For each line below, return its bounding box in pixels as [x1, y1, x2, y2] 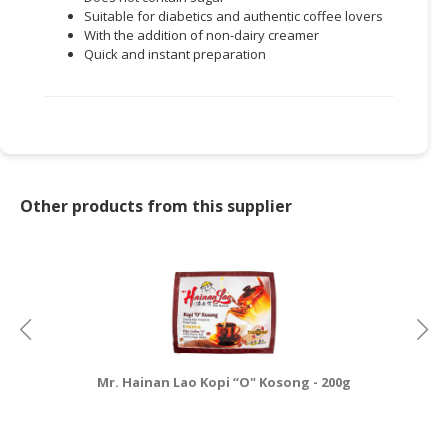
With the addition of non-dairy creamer [84, 25, 319, 44]
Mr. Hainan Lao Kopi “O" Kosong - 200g [97, 372, 351, 391]
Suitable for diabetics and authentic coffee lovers [84, 6, 383, 25]
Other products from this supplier [20, 194, 292, 217]
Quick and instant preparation [84, 44, 266, 63]
